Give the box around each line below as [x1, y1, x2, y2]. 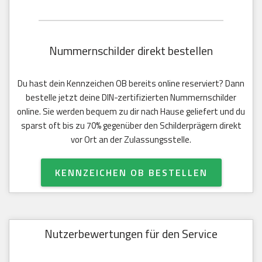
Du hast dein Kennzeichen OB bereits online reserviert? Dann [18, 76, 244, 90]
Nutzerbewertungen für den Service [44, 224, 218, 243]
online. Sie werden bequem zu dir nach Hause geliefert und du [17, 104, 245, 118]
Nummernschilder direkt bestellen [49, 41, 213, 60]
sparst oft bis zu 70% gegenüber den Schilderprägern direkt [20, 118, 242, 132]
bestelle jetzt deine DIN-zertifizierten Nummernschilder [26, 90, 236, 104]
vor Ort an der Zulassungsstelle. [71, 132, 191, 146]
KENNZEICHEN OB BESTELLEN [54, 165, 208, 180]
